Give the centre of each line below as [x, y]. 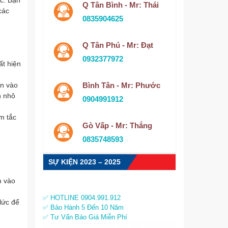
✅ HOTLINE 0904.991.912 [81, 198]
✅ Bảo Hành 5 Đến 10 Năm [83, 207]
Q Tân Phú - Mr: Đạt [118, 45]
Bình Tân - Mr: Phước [121, 85]
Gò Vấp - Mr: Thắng [117, 125]
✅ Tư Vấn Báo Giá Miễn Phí [85, 217]
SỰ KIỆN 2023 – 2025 [84, 162]
